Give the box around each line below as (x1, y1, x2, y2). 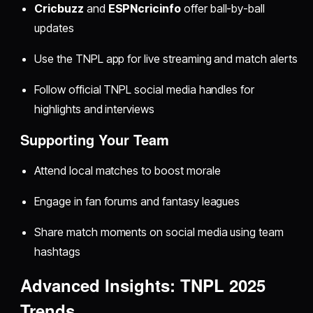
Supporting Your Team (20, 129, 170, 150)
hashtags (34, 244, 80, 259)
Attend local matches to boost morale (34, 163, 221, 177)
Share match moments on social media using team (34, 224, 284, 239)
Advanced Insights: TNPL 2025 (20, 272, 266, 297)
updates (34, 20, 74, 35)
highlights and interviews (34, 101, 154, 116)
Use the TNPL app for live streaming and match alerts (34, 51, 298, 66)
